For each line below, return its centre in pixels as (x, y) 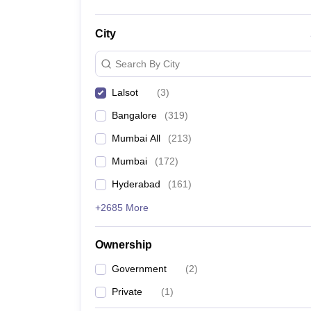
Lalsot (125, 92)
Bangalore (134, 115)
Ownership (124, 245)
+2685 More (122, 208)
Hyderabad (136, 184)
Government (139, 269)
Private (127, 292)
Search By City (148, 64)
